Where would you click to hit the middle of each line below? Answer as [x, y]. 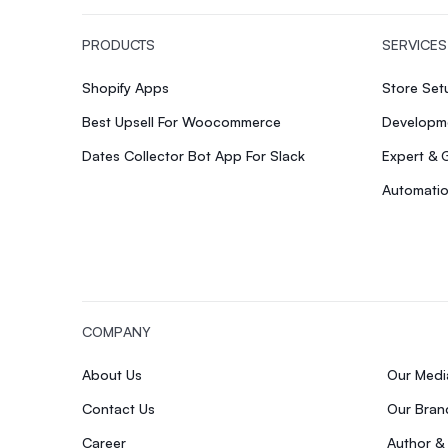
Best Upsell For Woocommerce [181, 121]
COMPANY [116, 331]
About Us [112, 374]
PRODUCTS [118, 44]
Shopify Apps [125, 87]
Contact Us [118, 408]
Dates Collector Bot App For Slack [193, 155]
